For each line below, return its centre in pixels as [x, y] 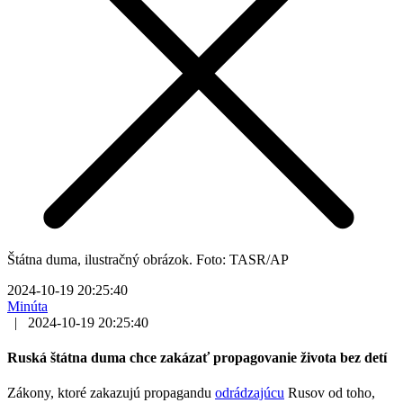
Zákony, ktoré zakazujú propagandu [111, 393]
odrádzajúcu [250, 393]
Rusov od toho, [330, 393]
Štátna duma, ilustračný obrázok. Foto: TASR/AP [148, 259]
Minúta [27, 306]
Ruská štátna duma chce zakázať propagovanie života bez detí [197, 358]
